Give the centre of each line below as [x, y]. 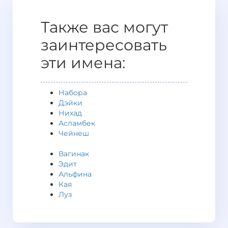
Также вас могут [104, 27]
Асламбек [77, 123]
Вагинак [74, 154]
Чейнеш [74, 133]
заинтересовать [104, 45]
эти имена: [83, 63]
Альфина [75, 174]
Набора [73, 93]
